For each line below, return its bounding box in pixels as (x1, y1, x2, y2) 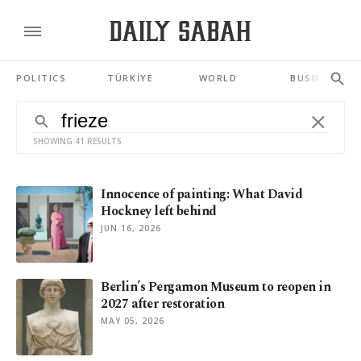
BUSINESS (290, 72, 343, 84)
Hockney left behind (101, 201, 217, 221)
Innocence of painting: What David (101, 185, 303, 204)
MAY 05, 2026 (101, 315, 164, 326)
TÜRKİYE (107, 72, 154, 84)
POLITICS (16, 72, 67, 84)
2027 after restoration (101, 294, 225, 313)
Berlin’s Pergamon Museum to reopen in (101, 277, 331, 297)
